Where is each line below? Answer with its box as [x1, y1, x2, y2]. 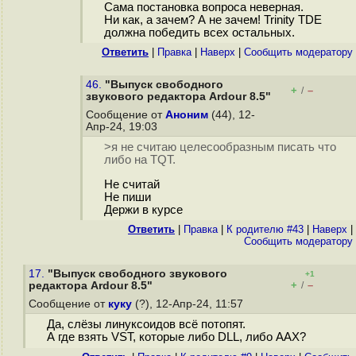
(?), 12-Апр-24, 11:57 [132, 298, 246, 310]
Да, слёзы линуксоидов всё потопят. [46, 318, 246, 331]
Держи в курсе [103, 203, 183, 217]
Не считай [103, 178, 160, 192]
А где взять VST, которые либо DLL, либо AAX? [46, 331, 306, 344]
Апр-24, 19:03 [86, 121, 161, 133]
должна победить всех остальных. [103, 26, 295, 40]
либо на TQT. [103, 153, 176, 167]
